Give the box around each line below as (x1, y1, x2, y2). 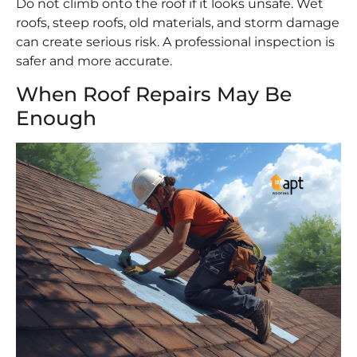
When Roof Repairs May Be (16, 82, 292, 107)
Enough (16, 106, 96, 131)
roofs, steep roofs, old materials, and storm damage (16, 14, 339, 30)
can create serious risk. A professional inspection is (16, 33, 335, 49)
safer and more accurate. (16, 53, 172, 69)
